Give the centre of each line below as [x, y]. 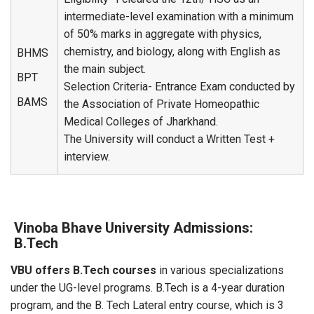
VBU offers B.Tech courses [83, 270]
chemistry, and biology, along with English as [172, 52]
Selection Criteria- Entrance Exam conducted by [179, 87]
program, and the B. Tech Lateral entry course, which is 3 [147, 305]
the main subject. [105, 69]
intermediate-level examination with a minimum [179, 16]
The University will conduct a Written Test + [169, 139]
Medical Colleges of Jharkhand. [141, 122]
